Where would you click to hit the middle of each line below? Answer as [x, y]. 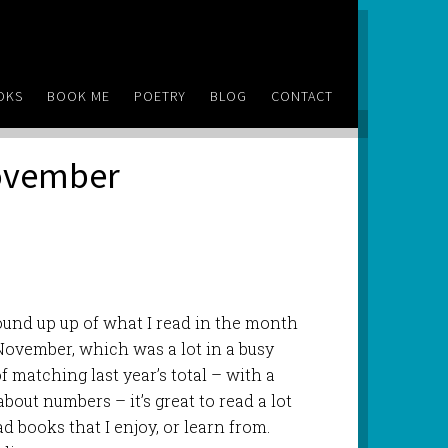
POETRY [160, 96]
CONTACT [302, 96]
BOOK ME [79, 96]
